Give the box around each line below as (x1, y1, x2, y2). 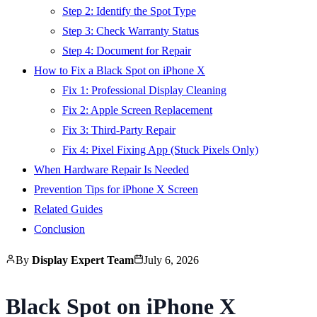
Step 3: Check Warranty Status (62, 24, 199, 37)
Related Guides (34, 202, 103, 215)
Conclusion (34, 222, 85, 235)
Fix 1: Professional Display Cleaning (62, 83, 226, 96)
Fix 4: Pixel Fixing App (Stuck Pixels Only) (62, 143, 258, 156)
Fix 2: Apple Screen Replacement (62, 103, 212, 116)
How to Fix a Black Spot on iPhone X (34, 64, 205, 76)
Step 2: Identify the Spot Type (62, 4, 196, 17)
